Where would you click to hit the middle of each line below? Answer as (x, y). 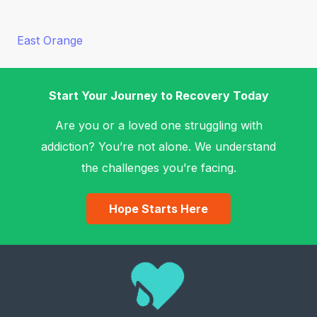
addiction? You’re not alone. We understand (158, 146)
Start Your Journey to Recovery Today (158, 96)
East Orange (50, 40)
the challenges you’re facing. (158, 168)
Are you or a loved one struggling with (158, 125)
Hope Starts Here (158, 208)
